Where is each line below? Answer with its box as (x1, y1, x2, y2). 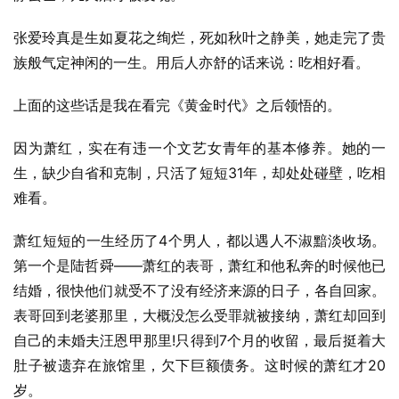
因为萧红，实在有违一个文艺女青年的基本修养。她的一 (13, 139, 386, 157)
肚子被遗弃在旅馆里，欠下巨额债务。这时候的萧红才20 (13, 356, 386, 374)
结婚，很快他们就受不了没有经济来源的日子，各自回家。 (13, 281, 386, 299)
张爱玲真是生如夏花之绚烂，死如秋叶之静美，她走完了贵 (13, 28, 386, 46)
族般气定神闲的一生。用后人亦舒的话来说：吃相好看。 (13, 53, 370, 71)
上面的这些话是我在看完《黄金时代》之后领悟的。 (13, 96, 341, 114)
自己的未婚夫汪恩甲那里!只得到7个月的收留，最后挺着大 (13, 331, 386, 349)
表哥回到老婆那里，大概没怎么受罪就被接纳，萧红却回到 (13, 306, 386, 324)
